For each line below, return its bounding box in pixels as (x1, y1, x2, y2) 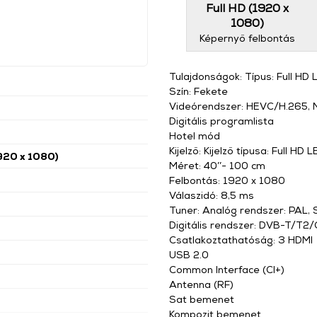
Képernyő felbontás (200, 32, 296, 44)
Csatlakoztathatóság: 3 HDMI (169, 234, 313, 246)
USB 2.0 (169, 248, 209, 260)
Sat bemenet (169, 293, 234, 305)
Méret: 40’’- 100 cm (169, 159, 265, 171)
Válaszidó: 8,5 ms (169, 189, 254, 201)
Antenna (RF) (169, 278, 234, 290)
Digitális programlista (169, 115, 274, 127)
